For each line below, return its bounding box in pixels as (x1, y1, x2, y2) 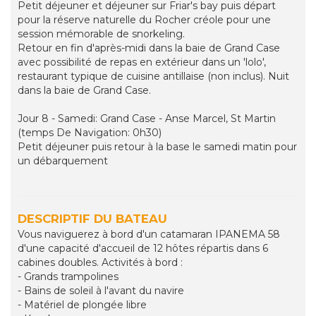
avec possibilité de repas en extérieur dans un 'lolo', (18, 56, 266, 69)
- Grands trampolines (18, 270, 119, 284)
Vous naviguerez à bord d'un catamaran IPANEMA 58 (18, 228, 280, 241)
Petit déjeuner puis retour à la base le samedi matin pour (18, 140, 297, 154)
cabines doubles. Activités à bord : (18, 256, 183, 269)
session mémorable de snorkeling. (18, 28, 185, 41)
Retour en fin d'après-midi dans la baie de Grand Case (18, 42, 280, 55)
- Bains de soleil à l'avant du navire (18, 284, 184, 298)
